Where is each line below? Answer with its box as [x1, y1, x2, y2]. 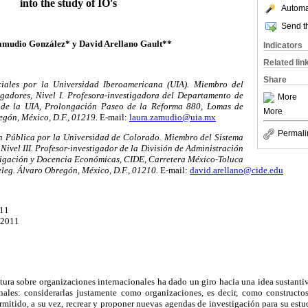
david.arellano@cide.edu [190, 164, 283, 175]
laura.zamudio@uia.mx [129, 111, 216, 122]
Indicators [263, 41, 302, 50]
